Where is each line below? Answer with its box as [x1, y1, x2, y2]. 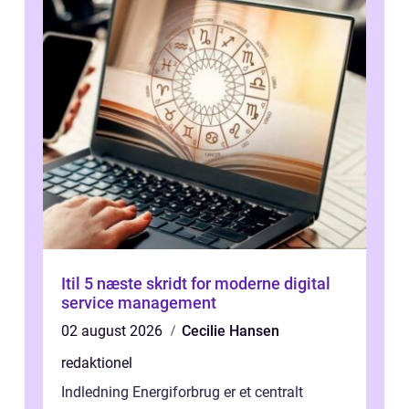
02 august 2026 [61, 321, 166, 340]
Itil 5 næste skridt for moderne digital [61, 273, 97, 293]
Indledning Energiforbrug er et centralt [61, 383, 303, 401]
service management [61, 292, 216, 312]
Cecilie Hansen [182, 321, 279, 340]
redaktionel [61, 353, 132, 372]
